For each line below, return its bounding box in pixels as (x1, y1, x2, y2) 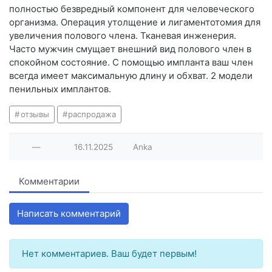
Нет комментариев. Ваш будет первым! (22, 248, 197, 260)
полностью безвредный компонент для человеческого (9, 3, 254, 15)
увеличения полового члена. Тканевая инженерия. (9, 30, 236, 42)
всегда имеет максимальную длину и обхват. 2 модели (9, 70, 253, 82)
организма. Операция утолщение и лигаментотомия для (9, 16, 260, 29)
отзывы (20, 109, 49, 120)
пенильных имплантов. (9, 83, 111, 95)
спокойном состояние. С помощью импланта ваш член (9, 56, 253, 69)
